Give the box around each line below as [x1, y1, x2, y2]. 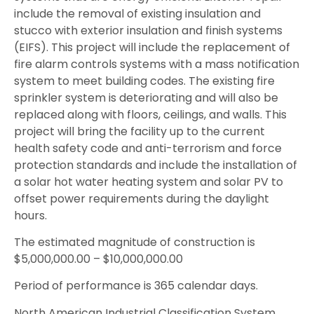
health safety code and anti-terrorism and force [14, 139, 282, 156]
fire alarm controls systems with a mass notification [14, 55, 299, 72]
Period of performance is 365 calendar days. [14, 278, 258, 294]
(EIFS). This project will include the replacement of [14, 39, 290, 55]
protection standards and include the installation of [14, 156, 297, 173]
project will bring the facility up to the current [14, 123, 265, 139]
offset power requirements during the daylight [14, 190, 269, 207]
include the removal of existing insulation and [14, 5, 261, 22]
